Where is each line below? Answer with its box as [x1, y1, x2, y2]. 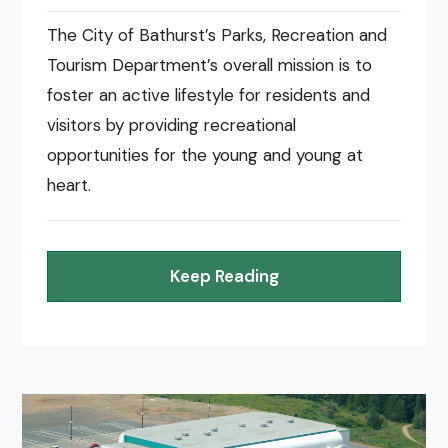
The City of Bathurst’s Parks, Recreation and [47, 24, 388, 47]
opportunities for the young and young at [47, 144, 364, 167]
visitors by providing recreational [47, 114, 297, 137]
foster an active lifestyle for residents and [47, 84, 371, 107]
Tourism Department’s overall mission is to [47, 54, 373, 77]
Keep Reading [169, 265, 279, 288]
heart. [47, 174, 92, 197]
